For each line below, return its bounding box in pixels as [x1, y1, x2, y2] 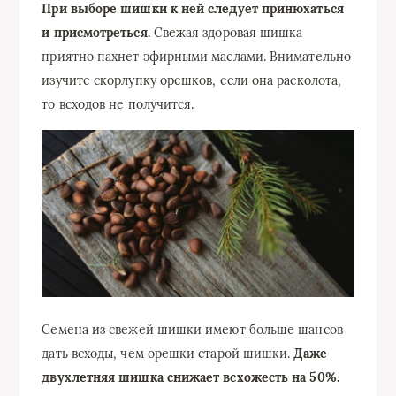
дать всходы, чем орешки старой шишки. [42, 346, 294, 362]
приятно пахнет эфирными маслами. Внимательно [42, 49, 351, 65]
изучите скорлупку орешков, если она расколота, [42, 72, 342, 88]
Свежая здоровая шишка [149, 25, 303, 41]
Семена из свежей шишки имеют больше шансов [42, 322, 343, 339]
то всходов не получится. [42, 96, 194, 112]
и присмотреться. [42, 25, 150, 41]
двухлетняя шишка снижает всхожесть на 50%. [42, 369, 339, 386]
